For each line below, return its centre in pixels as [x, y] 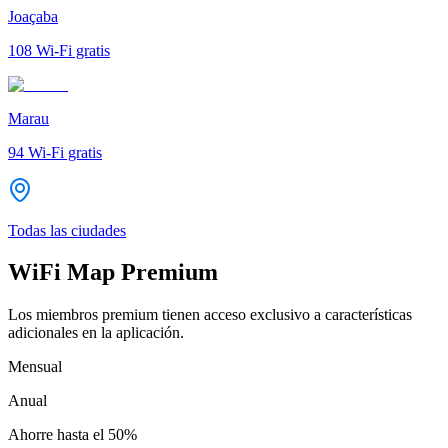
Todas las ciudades [67, 230]
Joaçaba [33, 16]
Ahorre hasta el [56, 435]
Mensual [35, 367]
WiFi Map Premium [113, 272]
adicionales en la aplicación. [96, 333]
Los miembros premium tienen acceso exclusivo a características [210, 315]
